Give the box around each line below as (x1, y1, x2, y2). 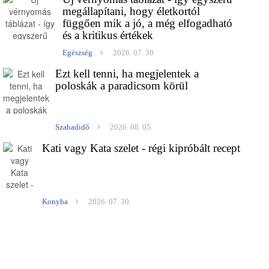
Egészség (62, 48, 93, 58)
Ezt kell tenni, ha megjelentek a (55, 67, 199, 80)
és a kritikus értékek (62, 29, 154, 42)
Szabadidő (55, 122, 90, 132)
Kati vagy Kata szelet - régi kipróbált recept (42, 142, 241, 155)
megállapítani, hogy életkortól (62, 5, 201, 18)
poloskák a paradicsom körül (55, 79, 189, 92)
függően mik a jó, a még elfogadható (62, 17, 233, 30)
